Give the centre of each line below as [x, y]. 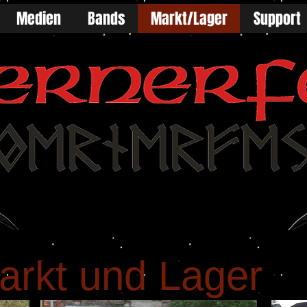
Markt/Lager [189, 19]
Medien [39, 19]
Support [277, 19]
